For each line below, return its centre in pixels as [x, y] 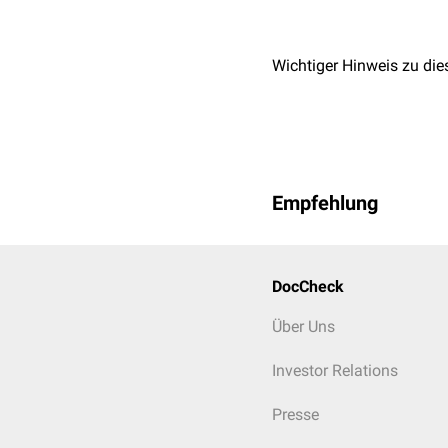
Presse [295, 414]
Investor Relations [335, 370]
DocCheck [308, 286]
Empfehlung [325, 203]
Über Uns [303, 326]
